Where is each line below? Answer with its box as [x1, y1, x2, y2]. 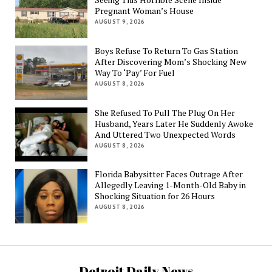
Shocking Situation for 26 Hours [95, 190, 216, 202]
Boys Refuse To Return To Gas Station [95, 44, 239, 56]
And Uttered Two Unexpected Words [95, 128, 236, 140]
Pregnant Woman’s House [95, 5, 194, 17]
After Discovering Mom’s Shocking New [95, 55, 247, 67]
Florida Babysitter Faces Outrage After [95, 168, 243, 180]
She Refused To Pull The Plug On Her [95, 106, 236, 118]
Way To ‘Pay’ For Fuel [95, 66, 175, 78]
